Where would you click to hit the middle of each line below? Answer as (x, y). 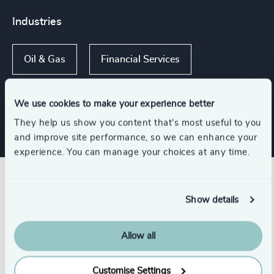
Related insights (88, 192)
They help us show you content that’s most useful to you (138, 123)
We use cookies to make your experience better (114, 104)
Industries (37, 22)
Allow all (138, 236)
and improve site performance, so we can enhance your (135, 138)
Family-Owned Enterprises (83, 99)
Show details (212, 200)
